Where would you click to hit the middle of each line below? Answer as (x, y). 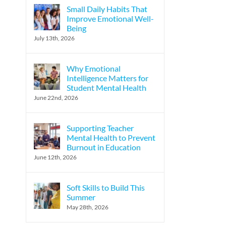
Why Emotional (94, 68)
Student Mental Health (106, 88)
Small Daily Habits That (107, 9)
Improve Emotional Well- (110, 18)
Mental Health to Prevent (111, 137)
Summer (81, 197)
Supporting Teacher (100, 128)
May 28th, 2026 (88, 207)
